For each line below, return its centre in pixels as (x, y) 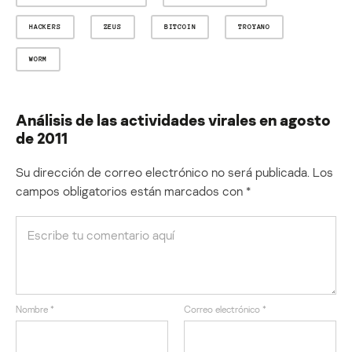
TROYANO (255, 26)
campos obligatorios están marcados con (131, 191)
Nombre (33, 309)
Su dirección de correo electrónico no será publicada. (163, 172)
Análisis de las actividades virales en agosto (173, 119)
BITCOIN (180, 26)
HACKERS (45, 26)
